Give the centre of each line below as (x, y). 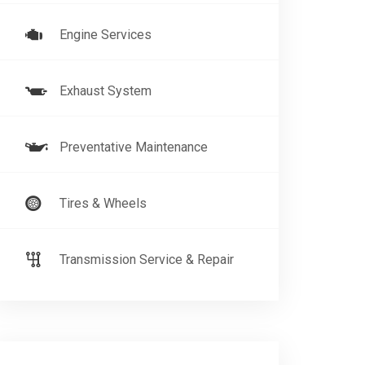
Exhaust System (106, 91)
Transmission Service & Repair (147, 259)
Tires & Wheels (103, 203)
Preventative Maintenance (134, 147)
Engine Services (106, 35)
